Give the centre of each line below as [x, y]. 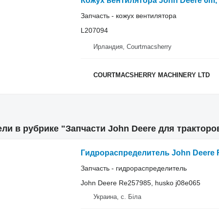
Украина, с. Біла [117, 197]
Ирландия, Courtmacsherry [132, 47]
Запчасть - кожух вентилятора [128, 15]
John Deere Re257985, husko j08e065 [140, 183]
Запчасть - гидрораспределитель [133, 168]
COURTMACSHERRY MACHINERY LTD [151, 75]
